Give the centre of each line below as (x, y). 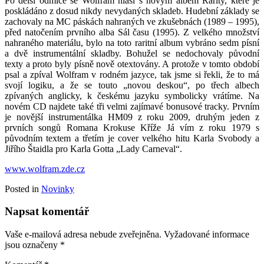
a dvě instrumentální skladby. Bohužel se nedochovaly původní (132, 53)
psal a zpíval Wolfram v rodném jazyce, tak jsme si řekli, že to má (132, 74)
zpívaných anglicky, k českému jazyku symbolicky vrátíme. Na (132, 95)
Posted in (23, 189)
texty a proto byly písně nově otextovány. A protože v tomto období (132, 64)
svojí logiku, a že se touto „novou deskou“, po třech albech (132, 85)
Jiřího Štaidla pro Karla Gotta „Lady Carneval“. (93, 148)
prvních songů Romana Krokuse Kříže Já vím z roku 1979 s (132, 127)
